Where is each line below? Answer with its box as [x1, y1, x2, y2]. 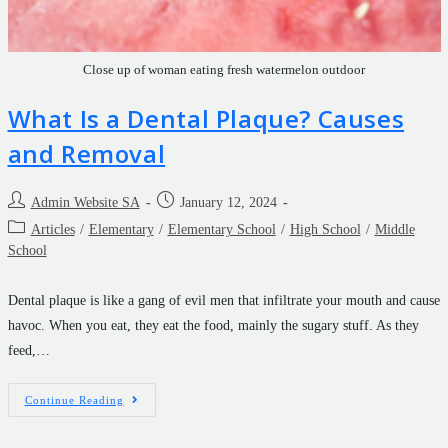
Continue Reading [24, 394, 124, 407]
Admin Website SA [30, 195, 140, 211]
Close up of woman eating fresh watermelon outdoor [83, 62, 365, 78]
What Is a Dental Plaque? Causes [7, 102, 405, 136]
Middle [374, 222, 415, 238]
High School [289, 222, 361, 238]
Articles [30, 222, 75, 238]
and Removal [7, 137, 166, 171]
